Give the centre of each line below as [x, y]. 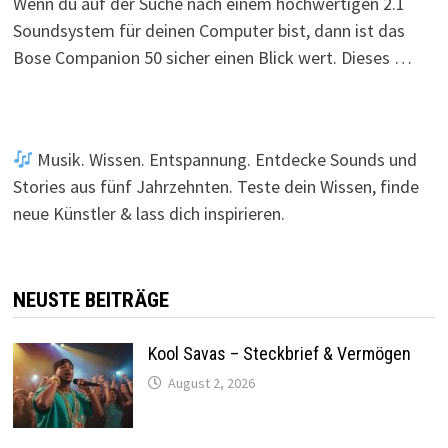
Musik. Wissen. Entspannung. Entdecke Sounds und [225, 160]
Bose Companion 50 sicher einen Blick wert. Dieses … [212, 58]
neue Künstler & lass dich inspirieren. [148, 214]
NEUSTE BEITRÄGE [90, 300]
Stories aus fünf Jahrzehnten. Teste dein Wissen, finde [215, 187]
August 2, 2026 [211, 383]
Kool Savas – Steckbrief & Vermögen [279, 354]
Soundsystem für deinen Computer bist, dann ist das [208, 31]
